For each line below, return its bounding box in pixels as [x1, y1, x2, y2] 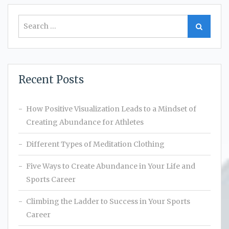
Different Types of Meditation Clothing [26, 140, 165, 149]
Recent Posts [18, 73, 84, 86]
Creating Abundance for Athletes [26, 118, 144, 127]
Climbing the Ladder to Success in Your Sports [26, 197, 190, 207]
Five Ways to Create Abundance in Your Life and [26, 162, 195, 171]
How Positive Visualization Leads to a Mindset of [26, 104, 196, 114]
